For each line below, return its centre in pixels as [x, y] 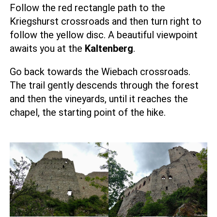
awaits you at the [47, 48]
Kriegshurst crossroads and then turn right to [106, 21]
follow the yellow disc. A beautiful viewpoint [104, 35]
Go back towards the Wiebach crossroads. [100, 71]
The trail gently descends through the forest [104, 85]
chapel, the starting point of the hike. [88, 112]
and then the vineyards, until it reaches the [99, 99]
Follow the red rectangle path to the [87, 8]
